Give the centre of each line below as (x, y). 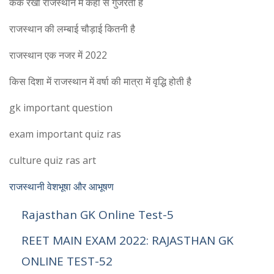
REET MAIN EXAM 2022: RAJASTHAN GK (128, 241)
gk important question (61, 108)
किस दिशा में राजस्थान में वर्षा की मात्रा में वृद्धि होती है (100, 82)
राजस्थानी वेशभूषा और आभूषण (61, 187)
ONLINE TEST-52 (67, 261)
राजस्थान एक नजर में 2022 (58, 55)
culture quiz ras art (53, 161)
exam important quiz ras (65, 134)
